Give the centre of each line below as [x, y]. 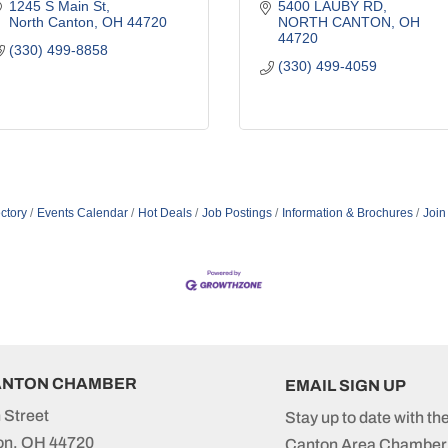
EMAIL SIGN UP [345, 386]
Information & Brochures [347, 212]
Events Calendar [82, 212]
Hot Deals [164, 212]
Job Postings [236, 212]
